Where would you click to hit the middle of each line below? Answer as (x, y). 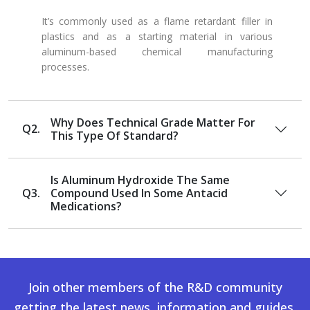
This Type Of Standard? (115, 135)
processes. (65, 66)
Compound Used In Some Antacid (139, 193)
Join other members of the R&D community (155, 287)
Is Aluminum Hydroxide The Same (140, 180)
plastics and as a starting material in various (157, 36)
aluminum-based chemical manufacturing (157, 51)
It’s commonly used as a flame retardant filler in (157, 21)
